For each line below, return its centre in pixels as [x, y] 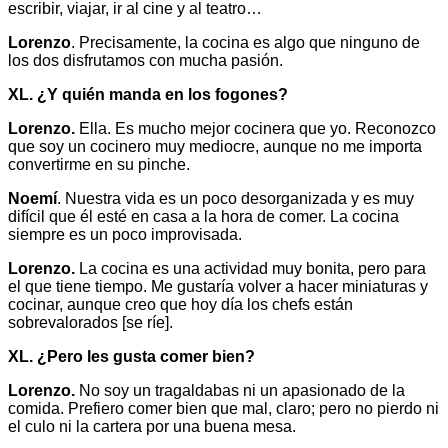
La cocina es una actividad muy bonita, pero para [250, 268]
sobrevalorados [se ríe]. [90, 322]
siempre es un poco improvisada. [125, 234]
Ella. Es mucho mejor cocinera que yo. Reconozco [255, 128]
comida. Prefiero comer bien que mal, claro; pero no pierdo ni [223, 408]
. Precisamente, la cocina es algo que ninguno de [245, 42]
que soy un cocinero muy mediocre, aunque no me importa [215, 146]
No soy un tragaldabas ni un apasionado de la [240, 390]
